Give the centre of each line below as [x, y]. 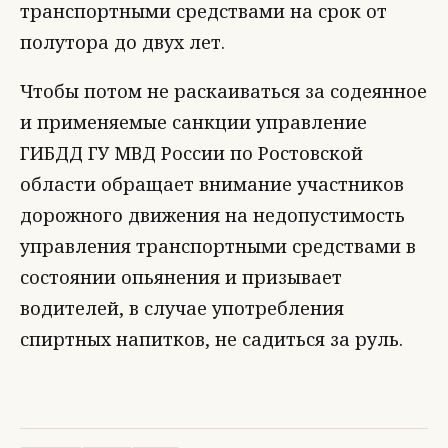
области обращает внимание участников [212, 184]
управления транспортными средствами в [218, 246]
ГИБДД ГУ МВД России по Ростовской [191, 153]
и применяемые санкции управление [193, 122]
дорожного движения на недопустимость [212, 215]
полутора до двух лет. [122, 42]
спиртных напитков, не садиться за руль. [211, 339]
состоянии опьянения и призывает [181, 277]
